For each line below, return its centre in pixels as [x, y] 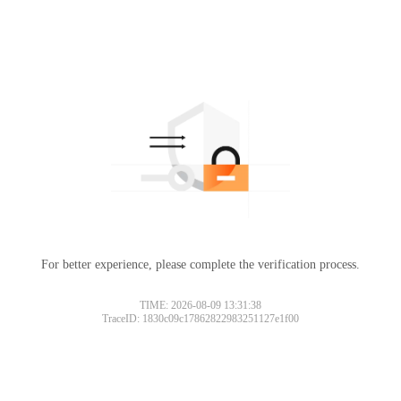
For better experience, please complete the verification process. [200, 264]
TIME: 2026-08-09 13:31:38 [200, 305]
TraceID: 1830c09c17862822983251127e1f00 [200, 318]
